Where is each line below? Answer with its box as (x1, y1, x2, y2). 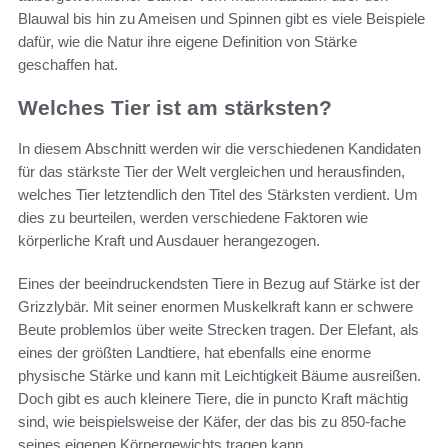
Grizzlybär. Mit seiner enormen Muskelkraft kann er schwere (18, 297, 413, 315)
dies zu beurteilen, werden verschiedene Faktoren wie (18, 208, 368, 226)
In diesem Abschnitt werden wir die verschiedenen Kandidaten (18, 139, 421, 157)
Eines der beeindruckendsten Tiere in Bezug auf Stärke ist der (18, 274, 420, 292)
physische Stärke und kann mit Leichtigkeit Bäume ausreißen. (18, 366, 421, 384)
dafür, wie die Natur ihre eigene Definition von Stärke (18, 33, 357, 51)
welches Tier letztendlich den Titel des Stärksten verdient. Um (18, 185, 418, 203)
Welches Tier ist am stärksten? (18, 96, 332, 120)
